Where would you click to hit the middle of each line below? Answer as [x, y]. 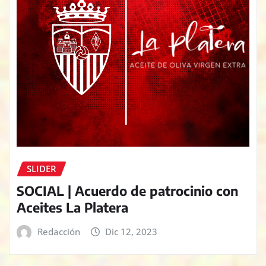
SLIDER [42, 168]
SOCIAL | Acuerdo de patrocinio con [127, 190]
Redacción [58, 231]
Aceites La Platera [72, 207]
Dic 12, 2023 [132, 231]
